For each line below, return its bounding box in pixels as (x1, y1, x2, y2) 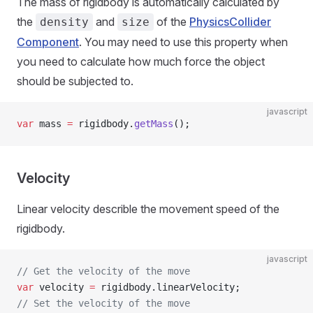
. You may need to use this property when (79, 35, 288, 49)
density (40, 15, 89, 29)
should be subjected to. (17, 74, 133, 88)
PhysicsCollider (189, 15, 271, 29)
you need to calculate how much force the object (17, 54, 265, 68)
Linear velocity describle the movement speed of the (17, 202, 279, 216)
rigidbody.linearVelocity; (95, 282, 240, 293)
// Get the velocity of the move (17, 265, 190, 277)
